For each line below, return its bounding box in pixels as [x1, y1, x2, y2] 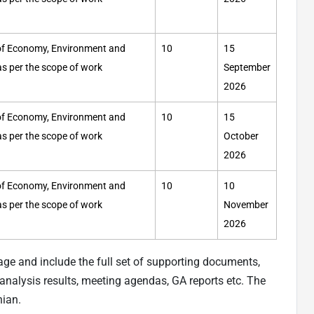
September [224, 62, 271, 74]
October [224, 130, 259, 143]
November [224, 199, 268, 212]
